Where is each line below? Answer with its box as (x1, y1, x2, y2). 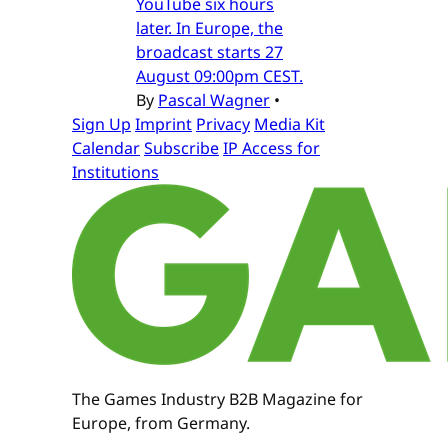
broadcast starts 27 (136, 40, 283, 63)
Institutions (72, 160, 159, 183)
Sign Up (72, 112, 131, 135)
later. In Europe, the (136, 16, 283, 39)
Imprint (135, 112, 192, 135)
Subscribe (144, 136, 219, 159)
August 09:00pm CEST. (136, 64, 303, 87)
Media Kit (254, 112, 325, 135)
